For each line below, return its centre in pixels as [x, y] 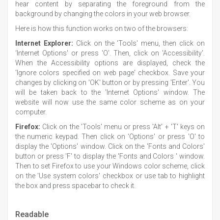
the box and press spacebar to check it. [75, 186]
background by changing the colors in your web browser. [103, 14]
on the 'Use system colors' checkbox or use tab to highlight [110, 176]
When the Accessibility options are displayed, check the [110, 63]
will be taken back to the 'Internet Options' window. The [110, 93]
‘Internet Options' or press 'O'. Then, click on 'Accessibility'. [110, 53]
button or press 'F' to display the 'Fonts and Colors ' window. [110, 156]
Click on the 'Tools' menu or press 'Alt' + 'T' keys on [123, 127]
